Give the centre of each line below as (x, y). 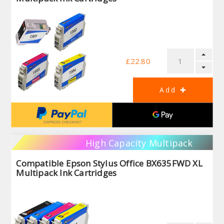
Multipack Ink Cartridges (66, 172)
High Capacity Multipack (139, 143)
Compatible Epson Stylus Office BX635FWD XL (109, 163)
